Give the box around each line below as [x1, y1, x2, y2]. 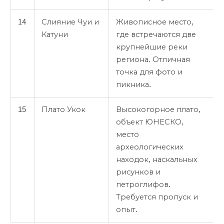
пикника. [116, 80, 151, 88]
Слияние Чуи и [41, 17, 99, 26]
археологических [116, 142, 183, 151]
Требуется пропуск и [116, 192, 198, 201]
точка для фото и [116, 67, 182, 76]
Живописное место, [116, 17, 193, 26]
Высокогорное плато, [116, 105, 200, 113]
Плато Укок [41, 105, 85, 113]
